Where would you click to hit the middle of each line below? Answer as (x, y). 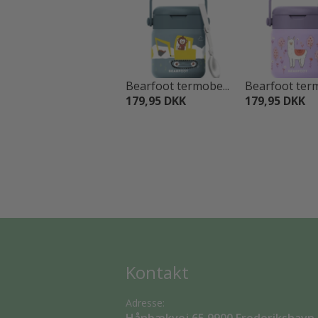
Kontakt (157, 272)
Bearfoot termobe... (177, 86)
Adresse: (145, 303)
